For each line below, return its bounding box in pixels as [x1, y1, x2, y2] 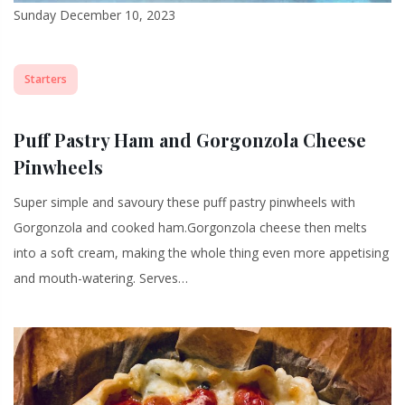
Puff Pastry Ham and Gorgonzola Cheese [14, 127, 366, 153]
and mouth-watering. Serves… [14, 269, 188, 287]
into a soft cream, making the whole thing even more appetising [14, 244, 389, 262]
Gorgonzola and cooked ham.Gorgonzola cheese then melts [14, 219, 367, 237]
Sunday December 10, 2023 [14, 6, 175, 24]
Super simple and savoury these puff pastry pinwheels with [14, 193, 355, 212]
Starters [24, 71, 67, 88]
